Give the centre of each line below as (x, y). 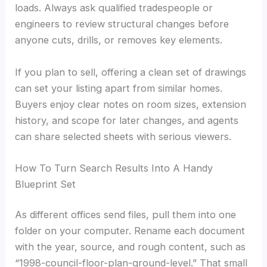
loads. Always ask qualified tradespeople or (114, 8)
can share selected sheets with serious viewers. (123, 136)
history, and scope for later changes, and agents (127, 120)
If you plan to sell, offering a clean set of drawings (131, 72)
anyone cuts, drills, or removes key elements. (119, 40)
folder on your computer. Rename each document (130, 231)
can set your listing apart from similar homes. (119, 88)
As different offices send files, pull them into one (126, 215)
